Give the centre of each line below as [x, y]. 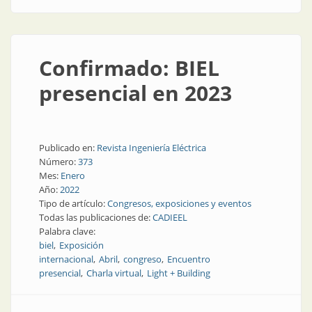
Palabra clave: [68, 231]
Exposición [81, 245]
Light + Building [179, 273]
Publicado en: [68, 148]
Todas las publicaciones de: [96, 217]
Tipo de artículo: [73, 203]
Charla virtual [114, 273]
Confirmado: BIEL [129, 68]
